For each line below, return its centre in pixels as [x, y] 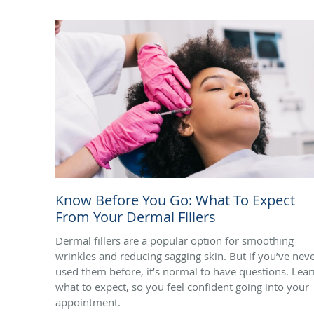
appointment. [88, 302]
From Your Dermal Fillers [136, 217]
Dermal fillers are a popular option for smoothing [175, 240]
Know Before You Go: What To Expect [175, 200]
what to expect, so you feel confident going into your [182, 286]
